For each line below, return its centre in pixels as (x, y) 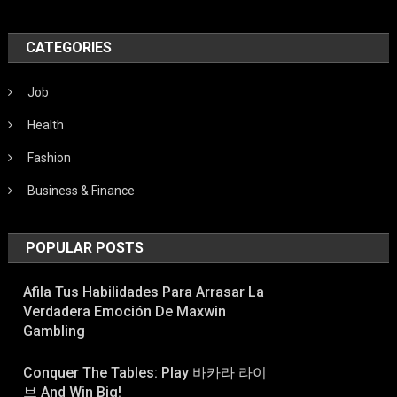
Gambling (54, 331)
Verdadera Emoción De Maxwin (125, 311)
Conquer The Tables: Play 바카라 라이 (145, 372)
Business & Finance (82, 190)
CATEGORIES (69, 47)
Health (46, 125)
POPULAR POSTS (85, 247)
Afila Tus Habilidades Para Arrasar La (144, 292)
